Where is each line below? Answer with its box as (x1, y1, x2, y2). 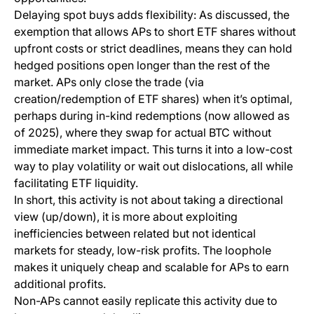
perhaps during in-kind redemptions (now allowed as (14, 109, 289, 123)
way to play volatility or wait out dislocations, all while (14, 159, 293, 174)
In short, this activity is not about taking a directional (14, 193, 283, 207)
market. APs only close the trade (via (14, 75, 204, 90)
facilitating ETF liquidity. (14, 176, 138, 191)
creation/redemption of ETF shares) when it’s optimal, (14, 92, 292, 107)
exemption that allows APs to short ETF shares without (14, 25, 296, 39)
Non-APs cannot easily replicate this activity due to (14, 294, 278, 308)
